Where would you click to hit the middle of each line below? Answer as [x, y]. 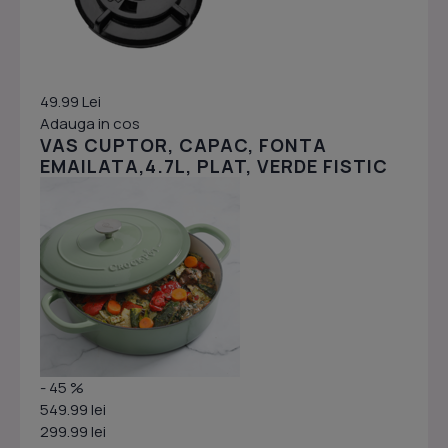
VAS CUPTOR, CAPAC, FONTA [183, 145]
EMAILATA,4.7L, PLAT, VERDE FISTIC [214, 166]
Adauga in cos [90, 124]
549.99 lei [73, 410]
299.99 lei [73, 432]
